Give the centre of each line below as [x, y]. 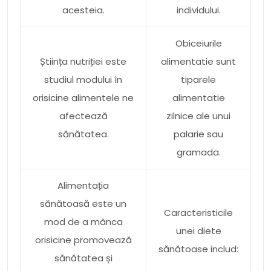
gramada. [198, 152]
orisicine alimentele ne [83, 97]
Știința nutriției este [83, 61]
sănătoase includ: [198, 249]
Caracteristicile [198, 212]
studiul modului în [83, 79]
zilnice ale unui [198, 116]
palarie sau [198, 134]
